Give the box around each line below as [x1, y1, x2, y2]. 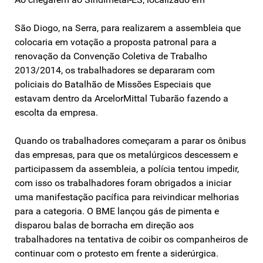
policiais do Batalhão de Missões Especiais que [15, 78, 211, 90]
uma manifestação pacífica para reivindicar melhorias [15, 191, 239, 203]
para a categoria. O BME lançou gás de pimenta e [15, 205, 219, 217]
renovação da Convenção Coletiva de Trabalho [15, 50, 207, 62]
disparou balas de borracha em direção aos [15, 219, 194, 231]
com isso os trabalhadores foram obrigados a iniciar [15, 177, 231, 188]
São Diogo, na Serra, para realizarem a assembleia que [15, 22, 241, 33]
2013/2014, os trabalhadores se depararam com [15, 64, 215, 76]
